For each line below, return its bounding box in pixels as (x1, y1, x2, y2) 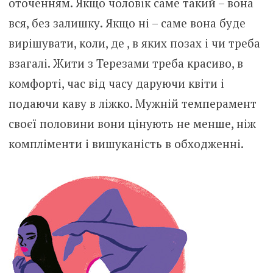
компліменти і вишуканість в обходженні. (8, 135, 244, 151)
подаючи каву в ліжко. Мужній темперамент (8, 95, 257, 111)
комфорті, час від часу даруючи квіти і (8, 75, 224, 91)
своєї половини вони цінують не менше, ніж (8, 115, 256, 131)
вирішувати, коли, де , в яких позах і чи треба (8, 35, 260, 51)
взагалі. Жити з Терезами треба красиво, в (8, 55, 243, 71)
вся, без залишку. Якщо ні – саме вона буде (8, 15, 246, 30)
